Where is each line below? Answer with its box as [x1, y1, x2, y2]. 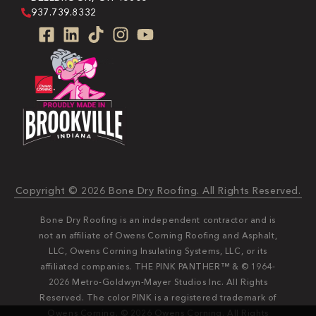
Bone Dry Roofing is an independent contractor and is [39, 214, 276, 225]
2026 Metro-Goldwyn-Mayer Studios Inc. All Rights [48, 276, 268, 287]
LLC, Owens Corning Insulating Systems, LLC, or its [49, 245, 267, 256]
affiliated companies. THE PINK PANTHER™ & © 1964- [40, 260, 276, 272]
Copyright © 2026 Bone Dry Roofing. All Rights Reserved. [15, 183, 301, 197]
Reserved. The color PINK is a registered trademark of [39, 291, 276, 303]
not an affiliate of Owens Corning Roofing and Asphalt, [38, 229, 278, 241]
